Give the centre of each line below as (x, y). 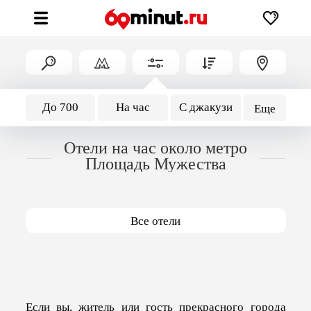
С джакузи (205, 107)
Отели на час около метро (155, 148)
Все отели (155, 221)
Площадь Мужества (155, 164)
